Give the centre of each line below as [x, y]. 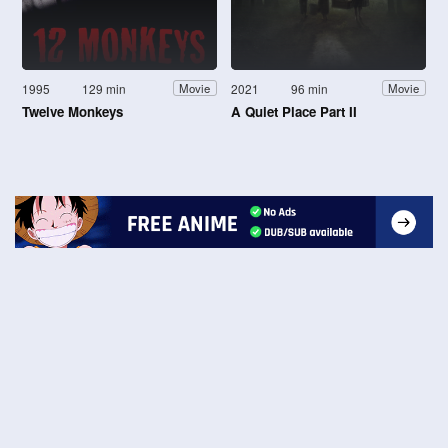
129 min [104, 88]
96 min [310, 88]
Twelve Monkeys [72, 111]
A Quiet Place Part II [294, 111]
